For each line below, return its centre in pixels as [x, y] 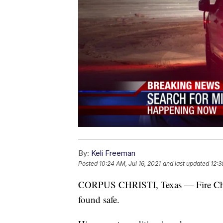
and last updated [186, 164]
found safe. [99, 200]
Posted [89, 164]
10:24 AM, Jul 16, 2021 [130, 164]
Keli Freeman [113, 153]
